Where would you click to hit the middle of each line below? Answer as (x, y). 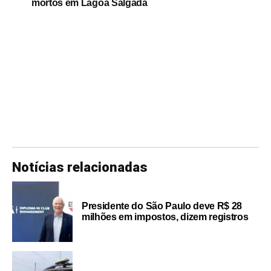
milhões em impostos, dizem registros (165, 217)
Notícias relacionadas (80, 167)
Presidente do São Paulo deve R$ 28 (162, 206)
